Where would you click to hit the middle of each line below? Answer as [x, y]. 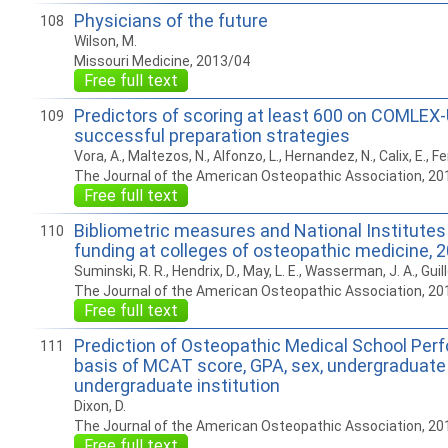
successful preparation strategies [211, 135]
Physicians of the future [170, 20]
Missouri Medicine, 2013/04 [161, 61]
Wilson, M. [105, 41]
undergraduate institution [176, 385]
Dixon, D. [99, 406]
